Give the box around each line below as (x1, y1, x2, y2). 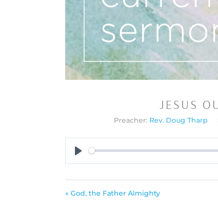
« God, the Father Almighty (65, 188, 161, 198)
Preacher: (113, 115, 147, 125)
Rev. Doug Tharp (149, 115, 208, 125)
